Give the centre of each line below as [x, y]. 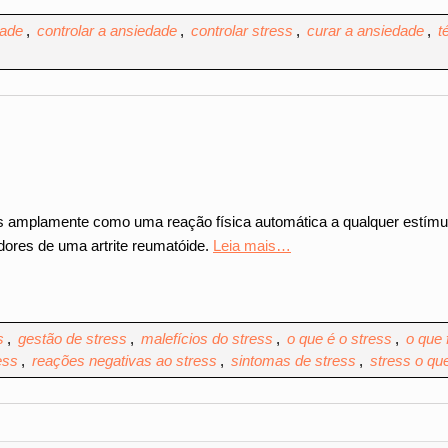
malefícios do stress [207, 338]
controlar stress [242, 30]
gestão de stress [72, 338]
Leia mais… [252, 245]
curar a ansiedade [365, 30]
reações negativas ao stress [124, 360]
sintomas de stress [293, 360]
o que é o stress [339, 338]
